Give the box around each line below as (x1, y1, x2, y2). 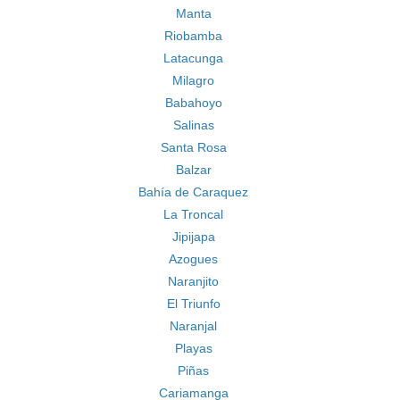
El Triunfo (166, 296, 221, 311)
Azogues (169, 252, 218, 266)
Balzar (175, 162, 212, 177)
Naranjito (168, 274, 219, 288)
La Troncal (163, 207, 223, 221)
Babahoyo (164, 96, 222, 110)
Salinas (172, 118, 214, 132)
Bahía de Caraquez (138, 185, 248, 199)
